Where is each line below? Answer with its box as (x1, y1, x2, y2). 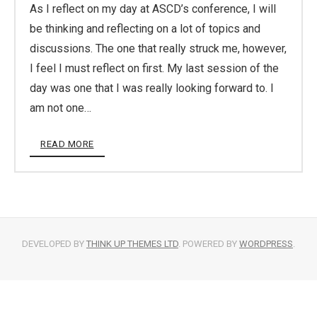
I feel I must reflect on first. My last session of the (30, 62, 279, 75)
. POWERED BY (178, 238, 239, 249)
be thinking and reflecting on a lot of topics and (30, 22, 260, 35)
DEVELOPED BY (22, 238, 86, 249)
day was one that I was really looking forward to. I (30, 81, 274, 95)
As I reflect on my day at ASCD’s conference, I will (30, 2, 276, 16)
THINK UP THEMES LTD (86, 238, 178, 249)
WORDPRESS (239, 238, 293, 249)
